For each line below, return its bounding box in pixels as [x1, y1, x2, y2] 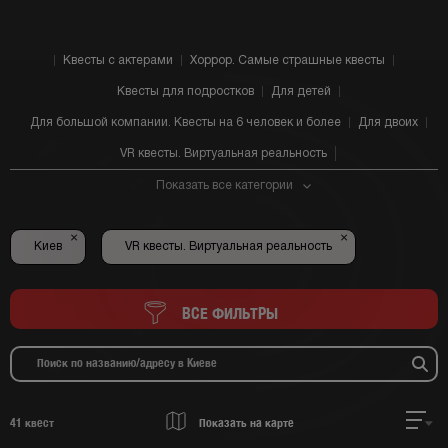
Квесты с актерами [63, 55, 173, 66]
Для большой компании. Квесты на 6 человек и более [29, 117, 341, 128]
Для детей [270, 86, 331, 97]
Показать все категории [155, 180, 293, 191]
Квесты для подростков [116, 86, 254, 97]
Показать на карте [196, 415, 294, 430]
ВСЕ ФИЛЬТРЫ [178, 304, 278, 323]
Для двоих [357, 117, 418, 128]
